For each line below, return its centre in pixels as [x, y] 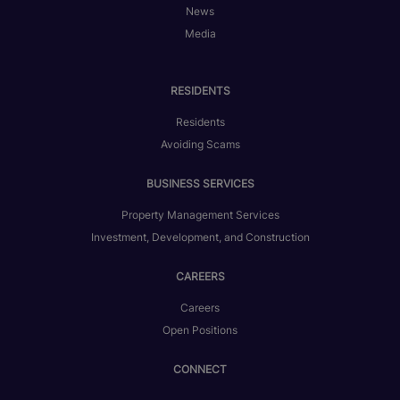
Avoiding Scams [200, 145]
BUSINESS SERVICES [200, 184]
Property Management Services [200, 215]
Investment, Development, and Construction [200, 237]
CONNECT [200, 370]
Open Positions [200, 330]
